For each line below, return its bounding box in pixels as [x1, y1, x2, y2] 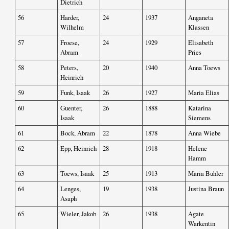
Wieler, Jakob [60, 209, 96, 219]
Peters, [60, 63, 78, 73]
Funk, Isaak [60, 88, 90, 98]
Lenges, [60, 184, 81, 194]
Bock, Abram [60, 128, 95, 138]
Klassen [188, 22, 209, 32]
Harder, [60, 13, 79, 22]
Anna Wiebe [188, 128, 221, 138]
